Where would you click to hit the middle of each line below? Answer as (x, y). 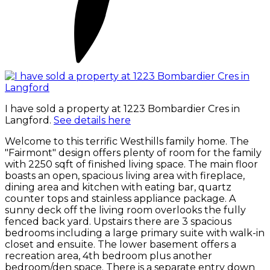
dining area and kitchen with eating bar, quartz (118, 187)
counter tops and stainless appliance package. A (120, 199)
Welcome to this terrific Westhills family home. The (127, 142)
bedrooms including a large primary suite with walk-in (135, 233)
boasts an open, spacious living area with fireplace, (125, 176)
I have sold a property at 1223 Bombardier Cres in (122, 109)
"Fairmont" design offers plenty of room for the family (133, 153)
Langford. (29, 121)
